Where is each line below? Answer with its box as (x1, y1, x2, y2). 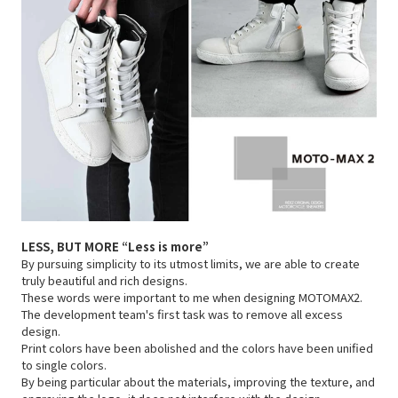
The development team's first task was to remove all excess (21, 306, 343, 323)
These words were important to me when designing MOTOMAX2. (21, 289, 362, 306)
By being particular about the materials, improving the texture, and (21, 373, 375, 391)
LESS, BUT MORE (21, 238, 122, 256)
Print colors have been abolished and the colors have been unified (21, 339, 373, 357)
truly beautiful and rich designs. (21, 272, 187, 290)
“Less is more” (122, 238, 209, 256)
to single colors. (21, 356, 107, 374)
